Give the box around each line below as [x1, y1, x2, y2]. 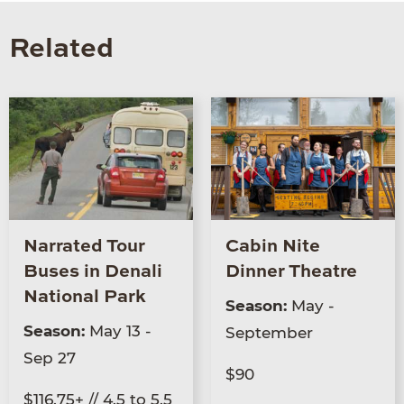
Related [9, 36, 114, 64]
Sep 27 [23, 349, 76, 368]
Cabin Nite [225, 238, 320, 257]
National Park [23, 289, 146, 308]
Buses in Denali [23, 263, 162, 282]
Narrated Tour [23, 238, 145, 257]
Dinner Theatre [225, 263, 357, 282]
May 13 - [89, 322, 151, 341]
